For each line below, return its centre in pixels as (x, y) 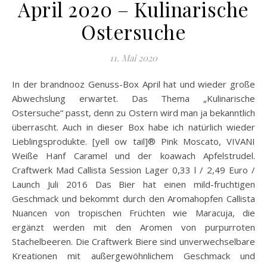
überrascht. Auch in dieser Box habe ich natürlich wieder (133, 127)
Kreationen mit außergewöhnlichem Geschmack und (133, 255)
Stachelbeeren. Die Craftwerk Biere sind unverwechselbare (133, 241)
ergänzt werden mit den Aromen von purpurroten (133, 227)
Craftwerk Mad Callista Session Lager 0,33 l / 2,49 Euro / (133, 170)
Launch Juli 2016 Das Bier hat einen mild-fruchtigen (133, 184)
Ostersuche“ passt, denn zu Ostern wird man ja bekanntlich (133, 112)
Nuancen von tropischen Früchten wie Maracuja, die (133, 212)
